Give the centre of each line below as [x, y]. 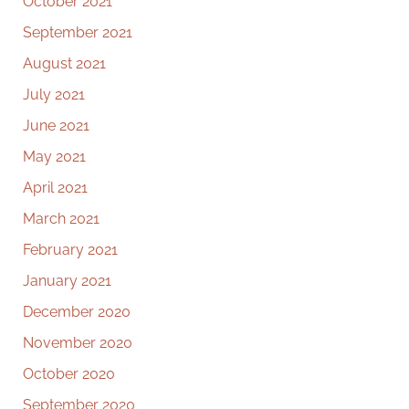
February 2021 [70, 249]
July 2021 [54, 94]
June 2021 [56, 125]
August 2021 [64, 63]
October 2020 [69, 373]
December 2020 [77, 311]
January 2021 [67, 280]
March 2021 [61, 218]
